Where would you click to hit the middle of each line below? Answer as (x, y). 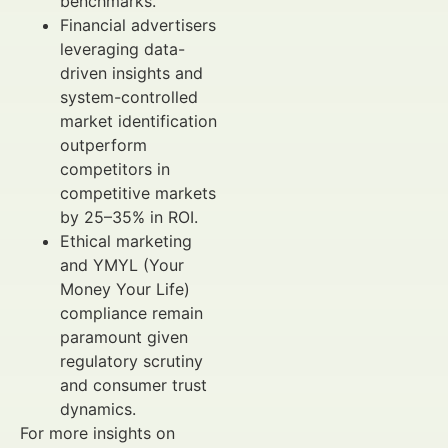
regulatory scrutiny (131, 361)
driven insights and (131, 73)
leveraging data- (122, 49)
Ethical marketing (126, 241)
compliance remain (131, 313)
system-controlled (129, 97)
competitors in (115, 169)
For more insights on (97, 433)
